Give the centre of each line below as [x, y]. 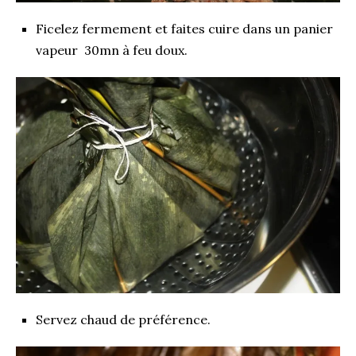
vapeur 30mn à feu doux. [112, 50]
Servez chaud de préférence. [123, 319]
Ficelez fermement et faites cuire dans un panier [184, 28]
